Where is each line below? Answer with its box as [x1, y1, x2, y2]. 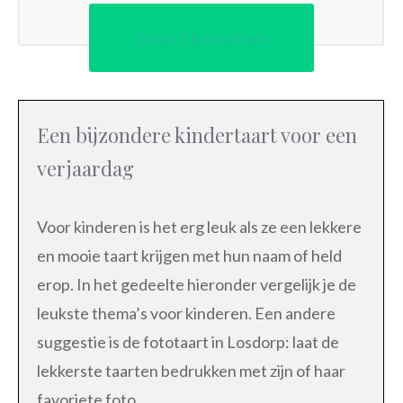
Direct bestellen [135, 27, 267, 49]
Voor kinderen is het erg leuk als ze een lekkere [37, 217, 362, 237]
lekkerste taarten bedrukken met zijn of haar [37, 361, 345, 381]
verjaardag [37, 155, 134, 183]
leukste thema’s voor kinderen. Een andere [37, 303, 336, 324]
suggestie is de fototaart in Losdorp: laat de [37, 332, 339, 353]
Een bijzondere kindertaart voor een [37, 121, 357, 149]
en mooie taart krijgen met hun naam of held [37, 246, 342, 266]
